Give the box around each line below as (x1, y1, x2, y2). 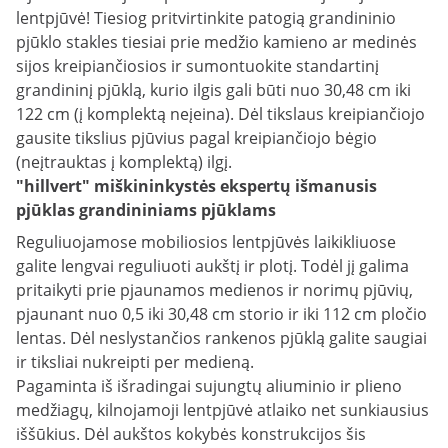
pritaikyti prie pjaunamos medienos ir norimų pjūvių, (16, 279, 413, 301)
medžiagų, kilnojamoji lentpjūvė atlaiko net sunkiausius (16, 399, 429, 421)
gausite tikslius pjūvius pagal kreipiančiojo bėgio (16, 127, 377, 149)
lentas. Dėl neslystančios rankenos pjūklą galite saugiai (16, 327, 427, 349)
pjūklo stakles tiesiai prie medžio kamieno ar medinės (16, 31, 417, 53)
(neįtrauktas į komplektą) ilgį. (16, 151, 232, 173)
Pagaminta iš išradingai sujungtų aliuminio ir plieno (16, 375, 402, 397)
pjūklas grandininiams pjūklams (16, 199, 276, 221)
